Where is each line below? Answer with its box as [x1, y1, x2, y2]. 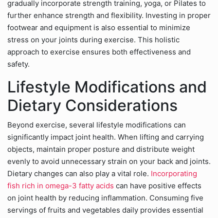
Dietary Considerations [7, 96, 178, 115]
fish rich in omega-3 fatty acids [7, 181, 114, 190]
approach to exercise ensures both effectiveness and [7, 47, 191, 56]
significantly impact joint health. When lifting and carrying [7, 132, 204, 142]
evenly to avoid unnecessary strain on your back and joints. [7, 157, 211, 166]
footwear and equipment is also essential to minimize [7, 23, 190, 32]
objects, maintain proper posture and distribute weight [7, 145, 195, 154]
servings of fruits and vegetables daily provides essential [7, 205, 203, 215]
